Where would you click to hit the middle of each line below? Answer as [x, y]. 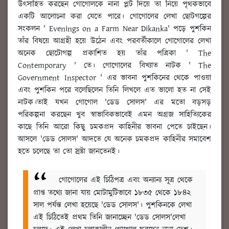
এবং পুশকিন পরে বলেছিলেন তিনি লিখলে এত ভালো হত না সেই [114, 90]
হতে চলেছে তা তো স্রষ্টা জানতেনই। [70, 151]
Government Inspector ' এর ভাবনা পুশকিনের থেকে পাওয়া [114, 78]
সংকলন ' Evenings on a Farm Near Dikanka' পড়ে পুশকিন [114, 29]
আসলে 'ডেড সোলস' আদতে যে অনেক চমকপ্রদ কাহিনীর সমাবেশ [114, 139]
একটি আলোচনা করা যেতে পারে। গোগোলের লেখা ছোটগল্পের [114, 16]
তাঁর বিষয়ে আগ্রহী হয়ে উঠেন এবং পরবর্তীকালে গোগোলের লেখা [114, 41]
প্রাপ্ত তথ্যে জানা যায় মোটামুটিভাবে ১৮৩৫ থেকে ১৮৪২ [112, 193]
